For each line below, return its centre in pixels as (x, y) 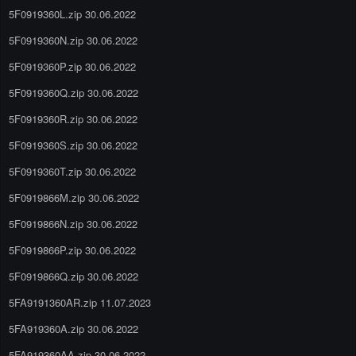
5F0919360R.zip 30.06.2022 (73, 118)
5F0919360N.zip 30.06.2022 (73, 40)
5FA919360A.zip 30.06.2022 (74, 328)
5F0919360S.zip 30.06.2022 (73, 145)
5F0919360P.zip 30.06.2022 (72, 66)
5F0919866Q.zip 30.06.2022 (74, 276)
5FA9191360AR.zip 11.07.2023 (80, 302)
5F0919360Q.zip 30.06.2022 (74, 92)
